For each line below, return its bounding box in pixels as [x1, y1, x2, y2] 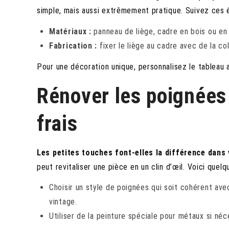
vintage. [49, 197, 77, 207]
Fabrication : [49, 40, 98, 51]
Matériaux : [49, 26, 91, 36]
